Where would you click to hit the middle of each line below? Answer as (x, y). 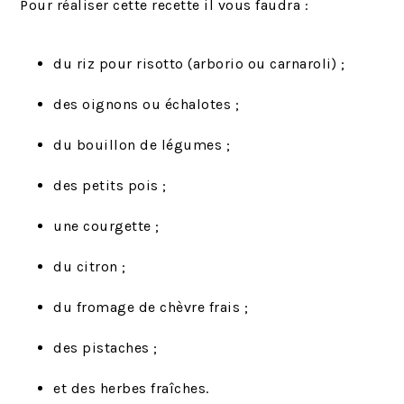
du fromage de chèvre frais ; (151, 307)
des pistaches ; (106, 347)
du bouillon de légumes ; (142, 144)
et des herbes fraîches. (131, 388)
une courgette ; (106, 225)
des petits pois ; (110, 185)
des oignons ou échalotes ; (147, 104)
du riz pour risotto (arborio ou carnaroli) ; (199, 63)
